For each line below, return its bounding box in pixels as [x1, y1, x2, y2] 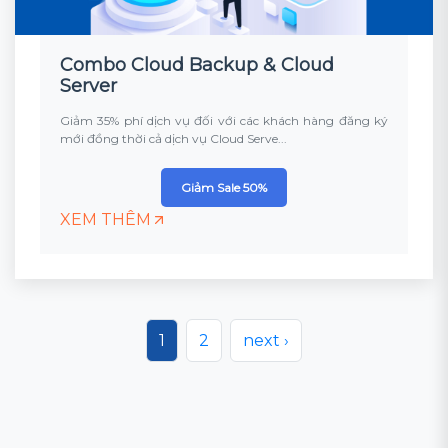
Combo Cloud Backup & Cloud [60, 54, 334, 76]
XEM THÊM [60, 210, 151, 229]
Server [60, 75, 117, 97]
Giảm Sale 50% [181, 180, 267, 195]
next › [243, 331, 289, 350]
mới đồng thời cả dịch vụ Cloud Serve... [60, 131, 287, 146]
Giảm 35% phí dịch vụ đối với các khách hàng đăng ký [60, 113, 388, 128]
